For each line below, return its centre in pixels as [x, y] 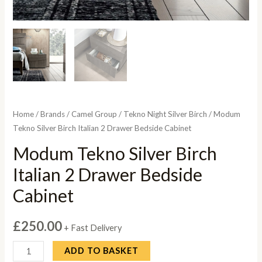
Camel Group [94, 114]
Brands [53, 114]
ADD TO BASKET [101, 250]
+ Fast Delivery [93, 228]
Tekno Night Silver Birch [166, 114]
